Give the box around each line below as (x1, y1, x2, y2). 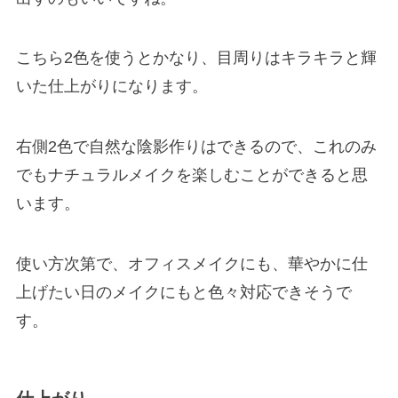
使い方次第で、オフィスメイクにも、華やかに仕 (15, 255, 368, 274)
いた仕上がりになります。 (15, 77, 208, 96)
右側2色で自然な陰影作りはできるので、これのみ (15, 138, 377, 156)
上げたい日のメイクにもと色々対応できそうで (15, 283, 352, 302)
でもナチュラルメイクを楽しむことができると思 (15, 166, 368, 185)
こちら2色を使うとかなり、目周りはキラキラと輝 (15, 49, 377, 68)
